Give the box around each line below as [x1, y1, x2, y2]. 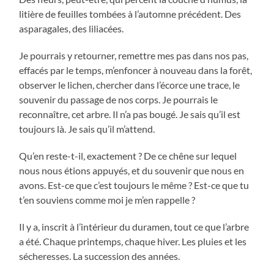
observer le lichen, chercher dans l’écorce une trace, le [19, 79, 240, 91]
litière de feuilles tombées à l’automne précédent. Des [19, 8, 242, 20]
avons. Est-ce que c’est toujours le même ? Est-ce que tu [19, 179, 250, 191]
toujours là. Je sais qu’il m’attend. [19, 123, 155, 135]
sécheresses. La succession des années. [19, 250, 180, 262]
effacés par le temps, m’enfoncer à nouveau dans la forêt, [19, 64, 253, 76]
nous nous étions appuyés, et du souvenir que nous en [19, 165, 245, 177]
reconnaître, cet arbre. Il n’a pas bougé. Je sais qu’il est [19, 108, 241, 120]
